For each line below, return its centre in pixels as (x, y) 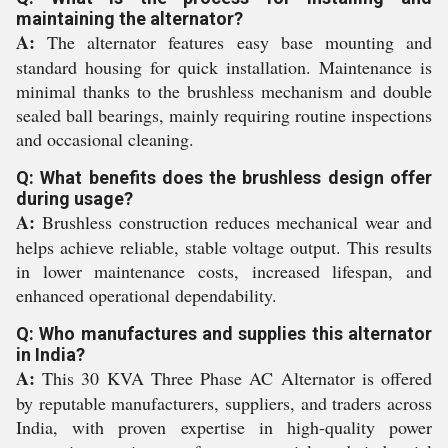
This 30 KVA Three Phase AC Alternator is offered (233, 378)
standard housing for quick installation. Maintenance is (224, 67)
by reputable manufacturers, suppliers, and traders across (224, 403)
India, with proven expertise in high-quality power (224, 427)
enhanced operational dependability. (146, 295)
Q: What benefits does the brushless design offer (224, 177)
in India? (50, 354)
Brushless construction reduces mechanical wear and (233, 222)
